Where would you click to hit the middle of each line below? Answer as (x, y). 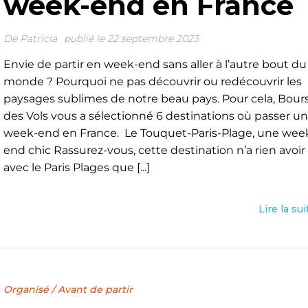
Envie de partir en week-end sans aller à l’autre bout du (155, 64)
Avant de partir (95, 289)
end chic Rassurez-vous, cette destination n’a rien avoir (154, 150)
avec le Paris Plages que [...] (76, 167)
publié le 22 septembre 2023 (131, 38)
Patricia (38, 38)
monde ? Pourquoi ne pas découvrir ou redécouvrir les (152, 81)
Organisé (26, 289)
